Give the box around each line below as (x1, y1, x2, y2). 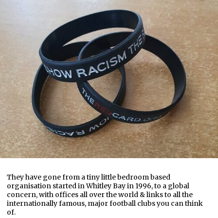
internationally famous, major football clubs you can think (7, 199, 203, 208)
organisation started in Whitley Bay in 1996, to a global (7, 182, 189, 191)
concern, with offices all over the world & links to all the (7, 190, 193, 200)
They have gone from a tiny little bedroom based (7, 173, 170, 182)
